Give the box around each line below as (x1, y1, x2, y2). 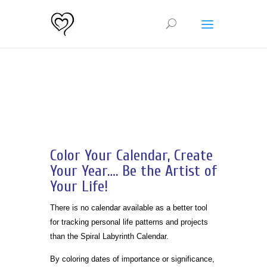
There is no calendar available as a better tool (50, 203, 207, 212)
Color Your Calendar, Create (50, 147, 213, 164)
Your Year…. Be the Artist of (50, 162, 217, 180)
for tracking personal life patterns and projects (50, 218, 208, 226)
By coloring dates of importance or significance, (50, 254, 215, 263)
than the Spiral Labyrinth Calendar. (50, 232, 169, 241)
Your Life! (50, 178, 108, 195)
